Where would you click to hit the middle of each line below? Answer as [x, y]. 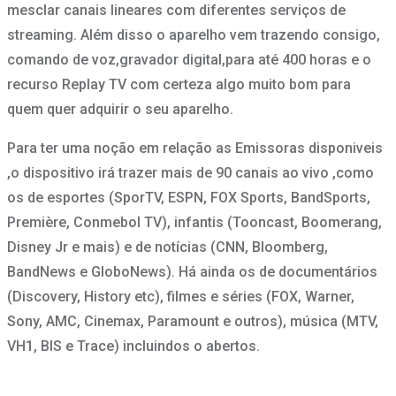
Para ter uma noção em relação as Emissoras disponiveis [195, 148]
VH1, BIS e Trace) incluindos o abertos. [133, 346]
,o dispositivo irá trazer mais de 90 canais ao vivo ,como [190, 173]
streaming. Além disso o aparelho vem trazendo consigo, [194, 35]
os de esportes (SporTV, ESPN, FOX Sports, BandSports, [189, 198]
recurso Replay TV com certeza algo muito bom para [179, 85]
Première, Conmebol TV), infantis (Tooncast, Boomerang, [194, 223]
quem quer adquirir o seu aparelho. [120, 110]
